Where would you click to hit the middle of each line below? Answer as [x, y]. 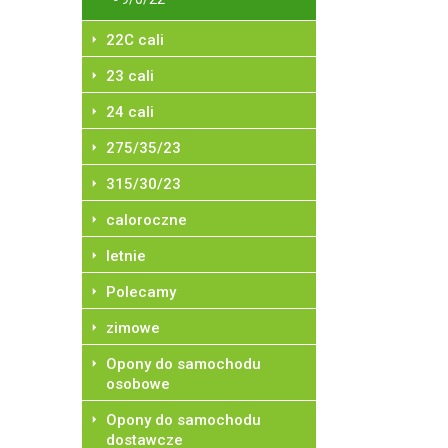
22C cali [135, 40]
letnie [126, 256]
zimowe [133, 328]
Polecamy [141, 292]
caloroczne [146, 220]
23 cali [130, 76]
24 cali [130, 112]
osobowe [138, 384]
